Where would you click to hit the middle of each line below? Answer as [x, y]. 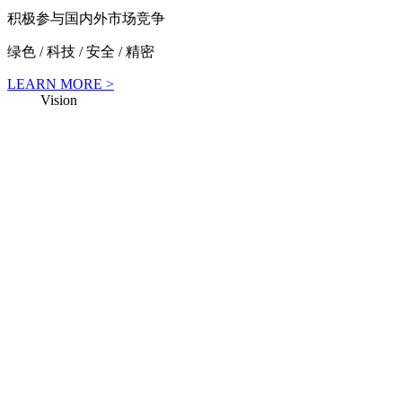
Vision [57, 100]
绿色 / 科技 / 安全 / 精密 [81, 51]
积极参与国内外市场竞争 [86, 18]
